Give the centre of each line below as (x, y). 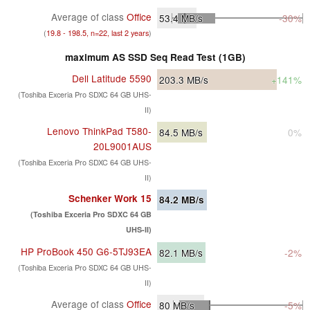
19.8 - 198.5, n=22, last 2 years (98, 33)
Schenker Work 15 (110, 199)
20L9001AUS (122, 146)
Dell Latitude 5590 (112, 79)
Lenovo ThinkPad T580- (99, 131)
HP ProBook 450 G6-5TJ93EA (86, 252)
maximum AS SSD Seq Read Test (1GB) (155, 57)
